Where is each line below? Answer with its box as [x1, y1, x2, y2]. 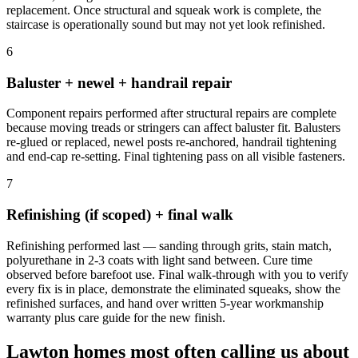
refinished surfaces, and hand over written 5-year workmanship [6, 296, 324, 310]
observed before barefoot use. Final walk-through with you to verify [6, 267, 348, 281]
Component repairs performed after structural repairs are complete [6, 106, 336, 121]
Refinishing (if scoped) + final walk [6, 206, 233, 224]
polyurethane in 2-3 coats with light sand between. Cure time [6, 253, 312, 267]
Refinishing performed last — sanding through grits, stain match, [6, 238, 332, 253]
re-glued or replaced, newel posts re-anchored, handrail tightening [6, 135, 336, 149]
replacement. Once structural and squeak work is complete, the [6, 3, 321, 17]
